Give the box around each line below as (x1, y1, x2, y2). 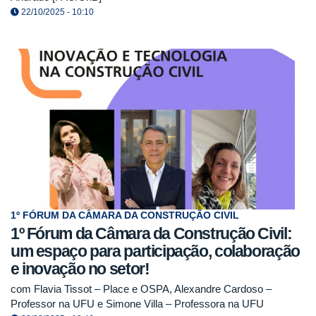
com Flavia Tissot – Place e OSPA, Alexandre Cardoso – (11, 283, 272, 295)
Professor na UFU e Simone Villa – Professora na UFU (11, 298, 264, 310)
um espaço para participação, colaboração (11, 242, 300, 261)
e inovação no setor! (11, 260, 150, 279)
